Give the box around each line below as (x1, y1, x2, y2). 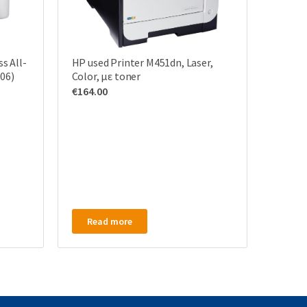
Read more (86, 215, 132, 228)
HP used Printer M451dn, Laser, (71, 56, 213, 69)
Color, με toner (71, 69, 141, 83)
